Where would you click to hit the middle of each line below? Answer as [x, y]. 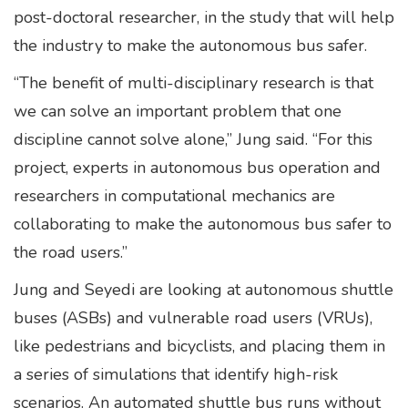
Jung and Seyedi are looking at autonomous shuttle [204, 290]
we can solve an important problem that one [178, 111]
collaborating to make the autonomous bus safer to [203, 224]
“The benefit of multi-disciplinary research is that [194, 83]
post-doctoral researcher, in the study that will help [204, 17]
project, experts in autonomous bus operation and [197, 168]
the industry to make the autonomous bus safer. [193, 46]
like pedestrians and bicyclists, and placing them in [199, 346]
